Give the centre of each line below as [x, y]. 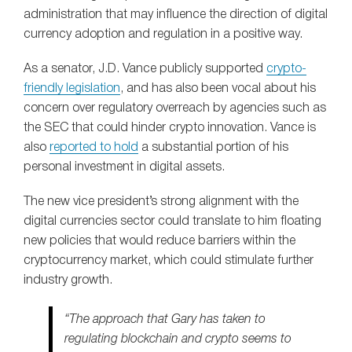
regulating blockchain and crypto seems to [178, 339]
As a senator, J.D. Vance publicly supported [145, 70]
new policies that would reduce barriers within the [159, 242]
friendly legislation [72, 89]
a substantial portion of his [213, 148]
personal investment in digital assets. [124, 168]
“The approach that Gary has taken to [165, 319]
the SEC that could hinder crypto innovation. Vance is [170, 128]
